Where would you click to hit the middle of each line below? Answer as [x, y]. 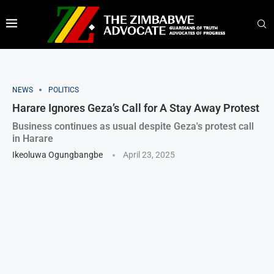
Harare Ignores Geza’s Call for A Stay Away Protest [136, 108]
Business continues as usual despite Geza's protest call [133, 126]
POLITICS [64, 90]
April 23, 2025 [149, 154]
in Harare [33, 138]
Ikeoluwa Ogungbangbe [57, 154]
